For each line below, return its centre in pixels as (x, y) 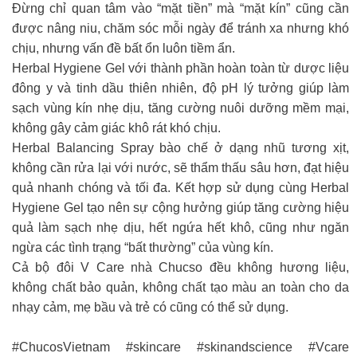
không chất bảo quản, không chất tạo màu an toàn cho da (180, 287)
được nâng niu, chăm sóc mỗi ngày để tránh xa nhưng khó (180, 28)
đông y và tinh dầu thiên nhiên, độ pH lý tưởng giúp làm (180, 88)
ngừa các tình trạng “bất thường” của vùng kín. (143, 247)
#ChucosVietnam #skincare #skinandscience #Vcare (180, 347)
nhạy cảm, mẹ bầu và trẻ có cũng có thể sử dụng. (150, 307)
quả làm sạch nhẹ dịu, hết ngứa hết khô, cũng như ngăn (180, 227)
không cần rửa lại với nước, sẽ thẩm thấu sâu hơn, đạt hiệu (180, 167)
